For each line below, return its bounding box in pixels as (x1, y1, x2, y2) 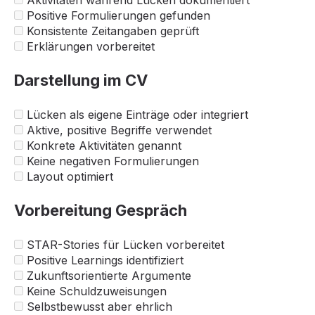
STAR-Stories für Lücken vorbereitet (23, 237, 224, 252)
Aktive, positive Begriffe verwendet (23, 122, 212, 137)
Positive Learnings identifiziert (23, 252, 184, 267)
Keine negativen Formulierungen (23, 153, 199, 168)
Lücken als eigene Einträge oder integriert (23, 107, 248, 122)
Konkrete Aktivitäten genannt (23, 138, 181, 153)
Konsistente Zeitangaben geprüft (23, 24, 199, 39)
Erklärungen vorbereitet (23, 39, 155, 54)
